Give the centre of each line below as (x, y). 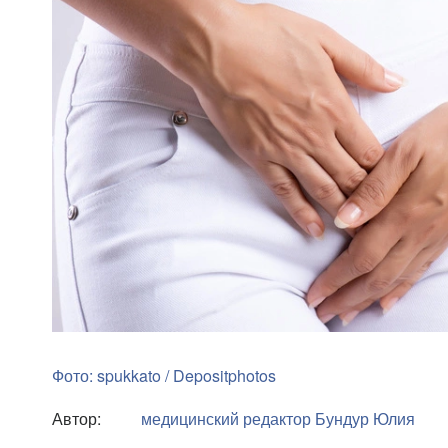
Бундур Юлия (365, 418)
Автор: (76, 418)
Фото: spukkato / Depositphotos (164, 375)
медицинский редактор (226, 418)
